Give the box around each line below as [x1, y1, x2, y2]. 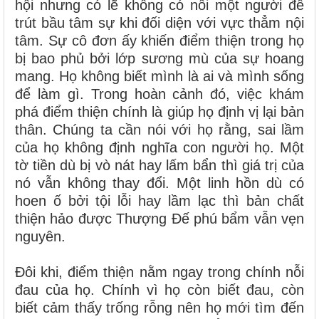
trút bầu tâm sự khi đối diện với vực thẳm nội [15, 15, 304, 31]
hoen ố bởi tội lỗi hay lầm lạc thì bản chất [15, 193, 304, 209]
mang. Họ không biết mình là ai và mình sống [15, 68, 304, 85]
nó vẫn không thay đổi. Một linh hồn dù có [15, 175, 304, 192]
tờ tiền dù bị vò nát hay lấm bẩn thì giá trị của [15, 157, 304, 174]
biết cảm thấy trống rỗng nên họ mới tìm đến [15, 300, 304, 316]
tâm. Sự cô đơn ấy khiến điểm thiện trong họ [15, 33, 304, 49]
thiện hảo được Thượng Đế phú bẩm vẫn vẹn [15, 211, 304, 227]
